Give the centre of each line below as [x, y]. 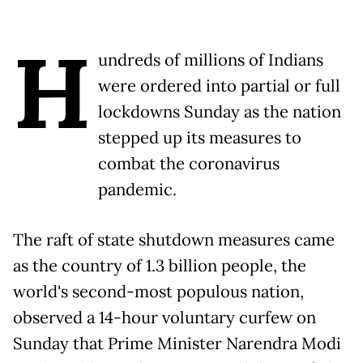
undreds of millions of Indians [211, 60]
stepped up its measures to [200, 137]
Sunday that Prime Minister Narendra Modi [177, 343]
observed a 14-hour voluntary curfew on [164, 317]
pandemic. [137, 189]
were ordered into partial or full [219, 85]
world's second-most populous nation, [158, 291]
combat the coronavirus [189, 163]
